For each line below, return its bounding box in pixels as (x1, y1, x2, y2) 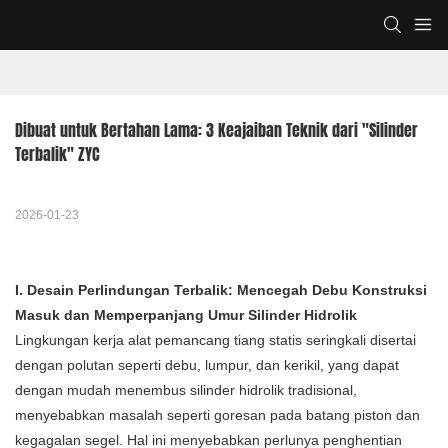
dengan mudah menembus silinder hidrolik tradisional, (15, 382, 357, 399)
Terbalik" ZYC (15, 142, 100, 167)
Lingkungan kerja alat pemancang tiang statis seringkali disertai (15, 332, 416, 349)
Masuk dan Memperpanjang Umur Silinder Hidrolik (15, 307, 357, 324)
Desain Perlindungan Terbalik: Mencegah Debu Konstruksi (23, 282, 427, 299)
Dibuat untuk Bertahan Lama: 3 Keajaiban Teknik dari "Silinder (15, 118, 418, 143)
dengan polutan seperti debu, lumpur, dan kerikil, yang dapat (15, 357, 399, 374)
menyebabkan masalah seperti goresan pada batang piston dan (15, 407, 420, 424)
